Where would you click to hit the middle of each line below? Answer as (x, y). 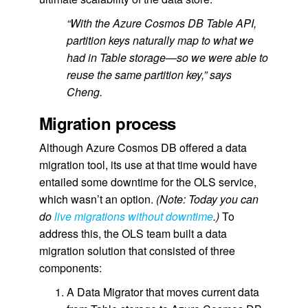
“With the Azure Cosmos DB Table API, (161, 23)
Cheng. (84, 92)
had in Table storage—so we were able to (167, 57)
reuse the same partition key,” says (149, 75)
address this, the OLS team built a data (133, 233)
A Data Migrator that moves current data (163, 292)
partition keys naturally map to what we (160, 40)
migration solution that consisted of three (137, 251)
